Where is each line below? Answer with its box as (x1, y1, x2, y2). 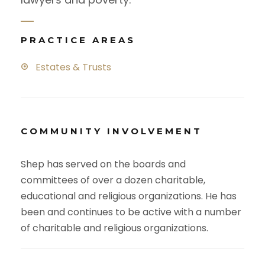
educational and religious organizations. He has (21, 189, 237, 203)
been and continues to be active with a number (21, 205, 241, 219)
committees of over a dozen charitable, (21, 173, 205, 187)
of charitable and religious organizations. (21, 221, 208, 235)
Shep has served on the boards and (21, 157, 186, 171)
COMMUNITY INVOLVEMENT (21, 125, 202, 137)
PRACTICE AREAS (21, 34, 135, 46)
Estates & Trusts (35, 60, 111, 74)
